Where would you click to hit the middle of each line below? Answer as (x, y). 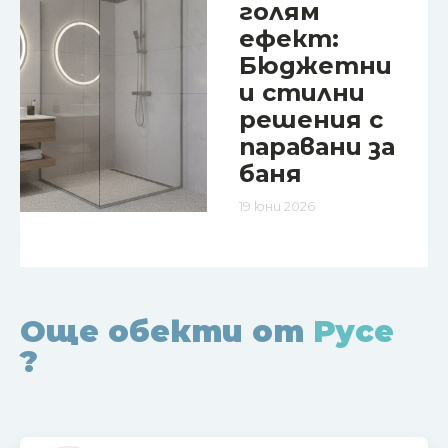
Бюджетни (315, 66)
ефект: (288, 39)
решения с (310, 120)
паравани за (316, 147)
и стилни (301, 93)
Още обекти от (166, 331)
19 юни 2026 (276, 206)
